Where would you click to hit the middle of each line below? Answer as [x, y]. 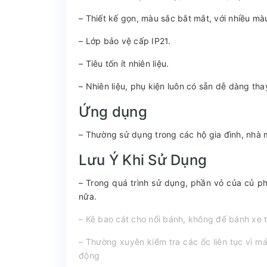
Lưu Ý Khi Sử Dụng [143, 160]
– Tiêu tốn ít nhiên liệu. [124, 63]
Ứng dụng [113, 111]
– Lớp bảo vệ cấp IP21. [125, 41]
